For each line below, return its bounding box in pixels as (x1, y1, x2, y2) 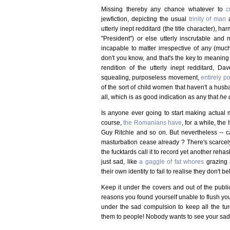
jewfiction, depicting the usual (101, 15, 189, 23)
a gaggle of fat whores (139, 158, 204, 165)
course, (101, 119, 124, 126)
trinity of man (188, 15, 226, 23)
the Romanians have (123, 119, 182, 126)
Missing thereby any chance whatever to (101, 5, 226, 13)
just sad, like (101, 158, 140, 165)
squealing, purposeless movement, (101, 73, 201, 81)
